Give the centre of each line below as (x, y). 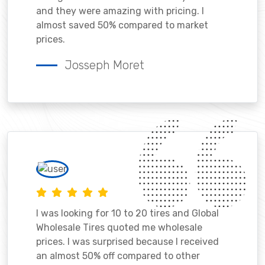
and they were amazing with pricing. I (120, 11)
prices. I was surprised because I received (127, 241)
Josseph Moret (104, 65)
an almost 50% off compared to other (118, 256)
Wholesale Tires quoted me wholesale (119, 227)
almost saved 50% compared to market (122, 25)
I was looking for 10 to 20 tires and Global (127, 213)
